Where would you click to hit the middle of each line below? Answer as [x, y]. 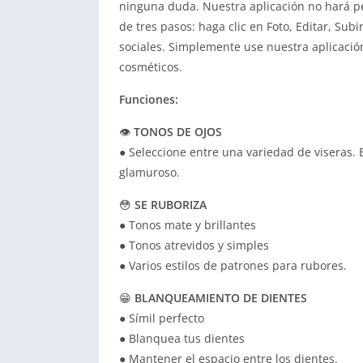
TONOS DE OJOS [178, 132]
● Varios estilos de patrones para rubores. [233, 265]
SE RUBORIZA [171, 205]
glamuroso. [149, 172]
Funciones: [149, 99]
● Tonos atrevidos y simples [194, 245]
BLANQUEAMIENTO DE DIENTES [221, 298]
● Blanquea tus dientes [182, 338]
